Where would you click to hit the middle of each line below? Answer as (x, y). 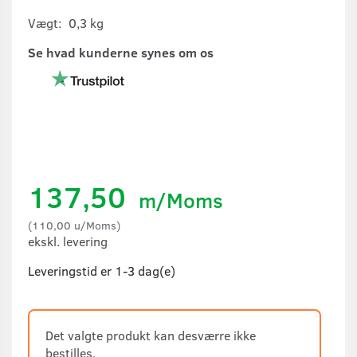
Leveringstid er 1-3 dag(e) (102, 270)
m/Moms (178, 199)
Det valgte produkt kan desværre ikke (151, 335)
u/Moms (94, 224)
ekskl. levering (68, 241)
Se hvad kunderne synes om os (121, 52)
